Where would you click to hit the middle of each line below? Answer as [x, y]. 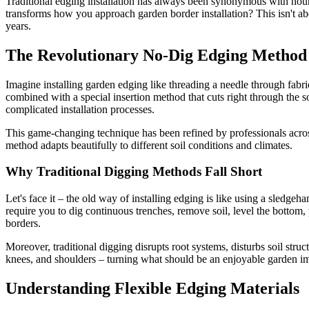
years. [18, 26]
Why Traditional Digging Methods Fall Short [134, 172]
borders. [23, 223]
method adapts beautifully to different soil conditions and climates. [149, 145]
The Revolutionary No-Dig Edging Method [156, 55]
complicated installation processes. [80, 109]
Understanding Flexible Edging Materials [152, 288]
